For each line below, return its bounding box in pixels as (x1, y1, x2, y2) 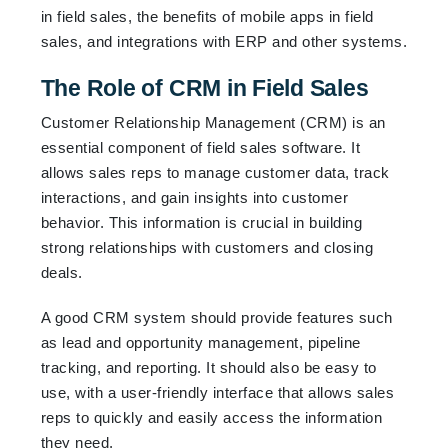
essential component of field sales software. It (40, 138, 361, 156)
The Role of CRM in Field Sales (40, 74, 369, 101)
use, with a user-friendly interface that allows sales (40, 383, 395, 401)
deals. (40, 263, 83, 281)
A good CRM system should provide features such (40, 308, 393, 326)
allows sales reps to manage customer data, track (40, 163, 390, 181)
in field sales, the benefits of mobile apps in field (40, 7, 374, 25)
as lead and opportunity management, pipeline (40, 333, 361, 351)
